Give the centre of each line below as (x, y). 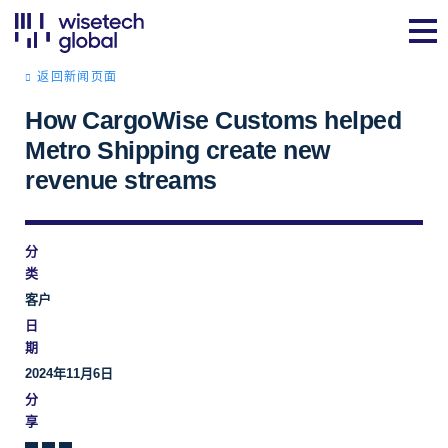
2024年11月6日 (69, 373)
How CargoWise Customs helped (213, 120)
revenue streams (121, 180)
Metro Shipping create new (177, 150)
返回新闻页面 (77, 77)
